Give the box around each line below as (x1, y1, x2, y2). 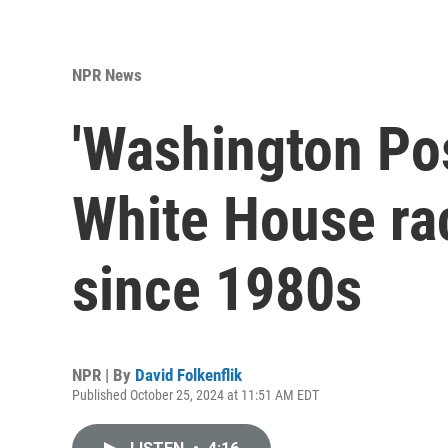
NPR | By (72, 365, 135, 385)
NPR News (72, 65, 142, 85)
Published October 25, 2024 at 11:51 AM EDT (72, 387, 319, 403)
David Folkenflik (135, 365, 242, 385)
